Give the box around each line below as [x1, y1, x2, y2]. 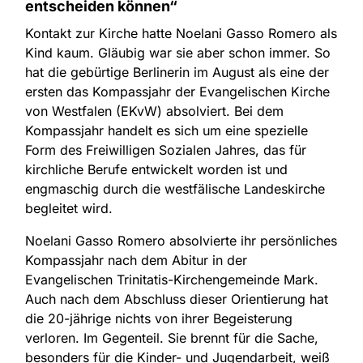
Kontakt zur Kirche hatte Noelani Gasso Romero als [25, 24, 337, 41]
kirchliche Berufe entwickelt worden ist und [25, 160, 288, 177]
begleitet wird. [25, 199, 113, 216]
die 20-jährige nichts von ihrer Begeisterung [25, 310, 293, 327]
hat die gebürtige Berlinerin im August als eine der [25, 63, 329, 80]
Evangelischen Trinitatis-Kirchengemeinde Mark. [25, 271, 318, 288]
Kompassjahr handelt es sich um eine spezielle [25, 122, 308, 139]
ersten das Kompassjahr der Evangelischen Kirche [25, 83, 330, 100]
